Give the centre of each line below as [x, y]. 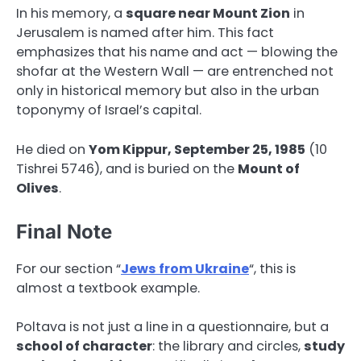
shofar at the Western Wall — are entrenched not [175, 72]
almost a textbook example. [108, 288]
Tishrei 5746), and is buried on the [127, 168]
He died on [52, 149]
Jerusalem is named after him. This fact [145, 33]
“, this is [272, 268]
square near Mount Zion [208, 14]
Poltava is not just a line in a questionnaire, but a [172, 326]
